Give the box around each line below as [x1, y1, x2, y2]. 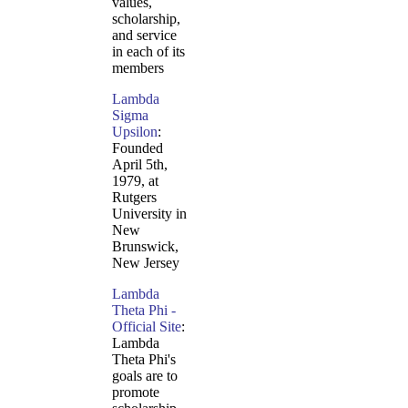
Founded [112, 140, 163, 156]
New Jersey [112, 255, 179, 270]
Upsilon [112, 124, 158, 139]
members [112, 60, 164, 76]
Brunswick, [112, 239, 178, 254]
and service [112, 27, 177, 43]
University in [112, 206, 187, 221]
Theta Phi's [112, 352, 176, 367]
